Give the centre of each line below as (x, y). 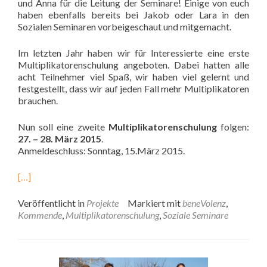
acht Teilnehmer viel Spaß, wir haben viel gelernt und (133, 77)
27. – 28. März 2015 (60, 139)
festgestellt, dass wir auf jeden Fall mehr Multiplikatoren (133, 89)
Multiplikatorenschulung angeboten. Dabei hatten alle (133, 65)
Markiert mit (155, 203)
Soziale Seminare (195, 215)
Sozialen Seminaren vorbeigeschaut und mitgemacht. (125, 27)
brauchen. (38, 100)
